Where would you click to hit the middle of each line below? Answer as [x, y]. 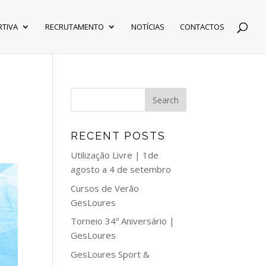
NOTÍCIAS [148, 27]
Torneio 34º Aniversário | [123, 221]
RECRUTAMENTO [75, 27]
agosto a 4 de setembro [121, 169]
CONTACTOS [202, 27]
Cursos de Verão [105, 188]
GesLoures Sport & [110, 254]
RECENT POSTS [118, 136]
